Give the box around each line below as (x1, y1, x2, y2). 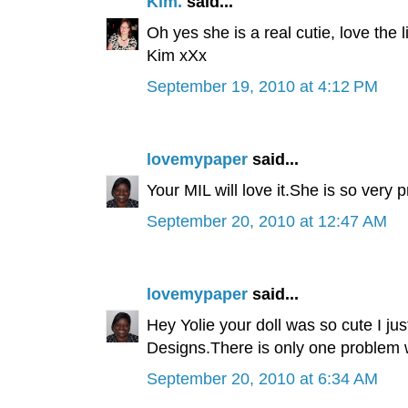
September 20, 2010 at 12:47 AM (146, 212, 387, 231)
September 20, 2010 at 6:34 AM (146, 370, 378, 389)
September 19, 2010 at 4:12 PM (146, 77, 378, 97)
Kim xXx (146, 46, 207, 66)
